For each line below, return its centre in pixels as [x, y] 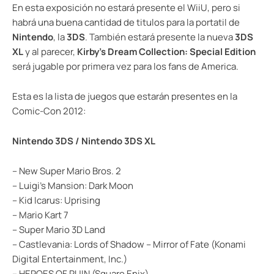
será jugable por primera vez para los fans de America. [125, 66]
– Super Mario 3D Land [59, 229]
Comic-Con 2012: [49, 111]
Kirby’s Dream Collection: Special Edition [166, 51]
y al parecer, [50, 51]
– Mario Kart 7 [40, 215]
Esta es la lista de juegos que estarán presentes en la [125, 96]
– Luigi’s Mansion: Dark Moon [73, 185]
